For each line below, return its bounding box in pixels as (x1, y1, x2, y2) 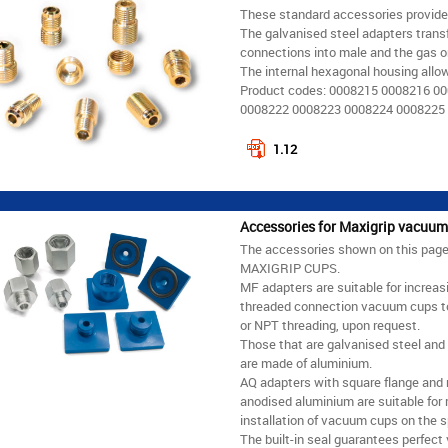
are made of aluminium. (239, 355, 372, 372)
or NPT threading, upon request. (239, 317, 420, 334)
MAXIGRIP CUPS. (239, 260, 340, 277)
